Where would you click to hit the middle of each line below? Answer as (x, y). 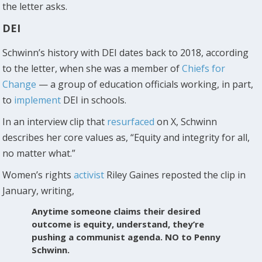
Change (20, 84)
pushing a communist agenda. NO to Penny (126, 237)
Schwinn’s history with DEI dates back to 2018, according (126, 52)
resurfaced (131, 121)
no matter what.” (39, 153)
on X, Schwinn (186, 121)
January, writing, (39, 190)
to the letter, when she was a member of (92, 68)
